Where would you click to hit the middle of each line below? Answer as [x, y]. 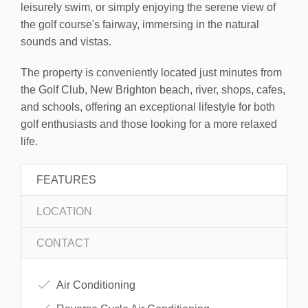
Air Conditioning [95, 285]
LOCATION [64, 211]
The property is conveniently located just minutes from [151, 72]
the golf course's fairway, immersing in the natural [140, 24]
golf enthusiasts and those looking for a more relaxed [149, 124]
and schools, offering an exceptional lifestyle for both [148, 107]
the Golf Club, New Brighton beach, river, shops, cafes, [153, 89]
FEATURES [66, 179]
